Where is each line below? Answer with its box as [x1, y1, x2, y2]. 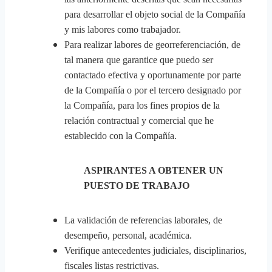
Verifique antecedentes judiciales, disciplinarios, [64, 245, 246, 256]
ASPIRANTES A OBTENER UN [84, 165, 223, 175]
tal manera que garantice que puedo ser [64, 55, 213, 65]
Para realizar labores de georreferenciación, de [64, 39, 240, 50]
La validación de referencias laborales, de [64, 215, 222, 225]
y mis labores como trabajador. [64, 24, 181, 35]
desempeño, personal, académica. [64, 230, 192, 240]
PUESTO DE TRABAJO [84, 180, 189, 191]
